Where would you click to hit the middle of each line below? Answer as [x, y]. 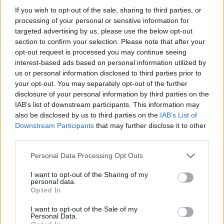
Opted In [46, 190]
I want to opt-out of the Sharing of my [89, 174]
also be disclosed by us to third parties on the [87, 115]
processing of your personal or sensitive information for [102, 20]
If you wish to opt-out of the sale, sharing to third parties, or [108, 10]
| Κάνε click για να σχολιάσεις [129, 35]
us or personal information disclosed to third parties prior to [108, 73]
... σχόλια [55, 35]
